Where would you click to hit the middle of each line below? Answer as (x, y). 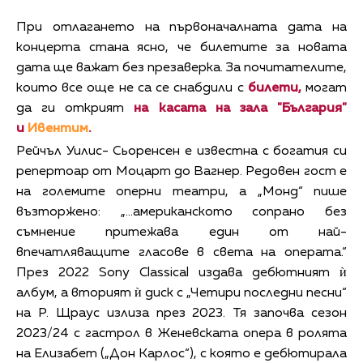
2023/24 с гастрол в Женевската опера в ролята (181, 333)
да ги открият (75, 108)
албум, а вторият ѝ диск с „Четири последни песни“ (181, 293)
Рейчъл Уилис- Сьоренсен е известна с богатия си (181, 151)
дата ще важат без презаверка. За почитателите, (181, 68)
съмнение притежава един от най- (181, 232)
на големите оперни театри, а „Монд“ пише (181, 192)
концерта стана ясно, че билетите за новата (181, 47)
